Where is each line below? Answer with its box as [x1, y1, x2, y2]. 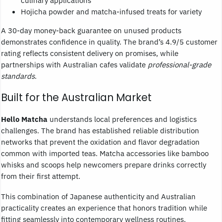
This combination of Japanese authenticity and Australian [1, 191, 196, 201]
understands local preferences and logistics [48, 113, 197, 124]
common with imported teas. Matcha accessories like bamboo [1, 148, 209, 158]
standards [1, 70, 35, 81]
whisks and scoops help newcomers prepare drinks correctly [1, 159, 206, 169]
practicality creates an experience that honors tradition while [1, 202, 207, 213]
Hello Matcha [1, 113, 48, 124]
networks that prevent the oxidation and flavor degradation [1, 136, 200, 147]
